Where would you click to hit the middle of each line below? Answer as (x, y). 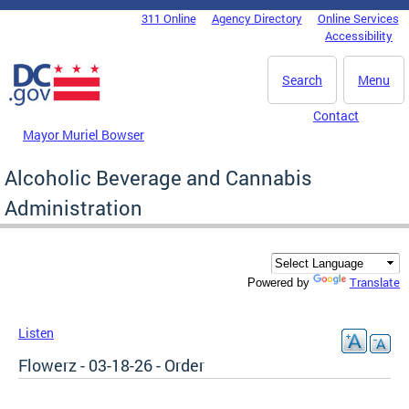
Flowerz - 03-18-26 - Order (111, 366)
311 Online (168, 18)
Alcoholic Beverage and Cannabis (158, 177)
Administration (73, 207)
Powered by (280, 283)
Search (302, 80)
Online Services (358, 18)
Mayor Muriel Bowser (84, 134)
